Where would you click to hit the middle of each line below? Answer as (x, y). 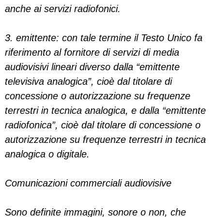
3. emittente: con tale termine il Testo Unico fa (104, 38)
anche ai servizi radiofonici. (63, 9)
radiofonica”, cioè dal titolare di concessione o (103, 125)
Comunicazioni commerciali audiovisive (88, 183)
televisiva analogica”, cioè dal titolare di (88, 81)
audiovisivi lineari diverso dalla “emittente (92, 67)
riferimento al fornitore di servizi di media (92, 52)
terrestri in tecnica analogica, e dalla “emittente (105, 110)
